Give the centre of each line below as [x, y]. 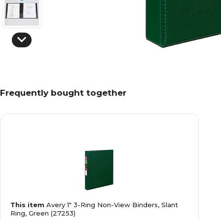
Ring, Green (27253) [43, 213]
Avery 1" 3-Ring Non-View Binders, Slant [112, 205]
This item [28, 205]
